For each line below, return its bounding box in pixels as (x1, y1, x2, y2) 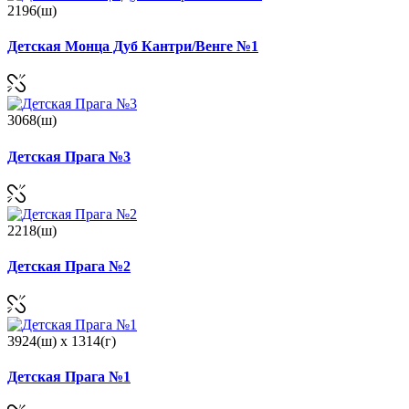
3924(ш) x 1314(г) (7, 332, 116, 349)
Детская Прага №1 (7, 368, 131, 384)
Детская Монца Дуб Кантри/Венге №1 (7, 38, 258, 55)
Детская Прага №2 (7, 258, 131, 275)
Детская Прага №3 (7, 148, 131, 164)
